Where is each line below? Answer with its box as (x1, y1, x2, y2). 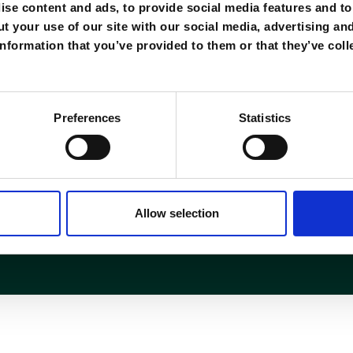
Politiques (128, 137, 195, 150)
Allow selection (134, 206, 219, 220)
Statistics (239, 110, 291, 124)
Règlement (128, 84, 202, 97)
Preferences (54, 110, 121, 124)
